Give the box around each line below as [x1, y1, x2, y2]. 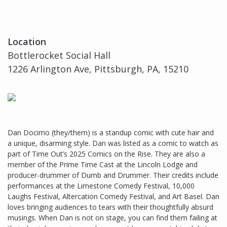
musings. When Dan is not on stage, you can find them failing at [8, 212, 217, 222]
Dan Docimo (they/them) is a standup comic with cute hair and [8, 127, 214, 137]
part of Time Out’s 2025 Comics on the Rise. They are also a [8, 148, 205, 159]
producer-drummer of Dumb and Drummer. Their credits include [8, 170, 218, 180]
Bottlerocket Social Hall [8, 49, 110, 61]
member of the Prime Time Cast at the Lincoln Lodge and [8, 159, 198, 169]
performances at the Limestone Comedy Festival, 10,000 [8, 180, 195, 191]
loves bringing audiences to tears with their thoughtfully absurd [8, 202, 213, 212]
